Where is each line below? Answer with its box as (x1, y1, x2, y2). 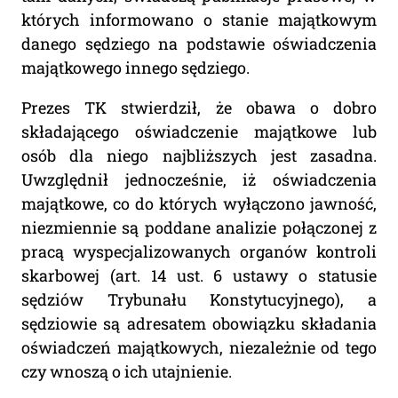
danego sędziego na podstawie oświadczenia (21, 33, 377, 55)
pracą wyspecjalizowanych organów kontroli (21, 241, 377, 263)
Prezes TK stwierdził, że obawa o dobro (21, 97, 377, 119)
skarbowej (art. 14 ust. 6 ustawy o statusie (21, 265, 377, 287)
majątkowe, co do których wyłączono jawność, (21, 193, 377, 215)
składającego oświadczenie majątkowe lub (21, 121, 377, 143)
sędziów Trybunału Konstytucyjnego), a (21, 289, 377, 311)
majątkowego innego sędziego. (21, 57, 250, 79)
